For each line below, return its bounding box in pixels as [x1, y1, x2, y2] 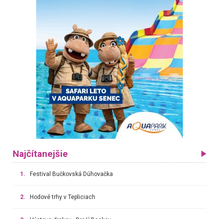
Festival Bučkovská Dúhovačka [29, 170, 113, 177]
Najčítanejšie [12, 148, 68, 159]
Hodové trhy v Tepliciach [29, 193, 95, 200]
